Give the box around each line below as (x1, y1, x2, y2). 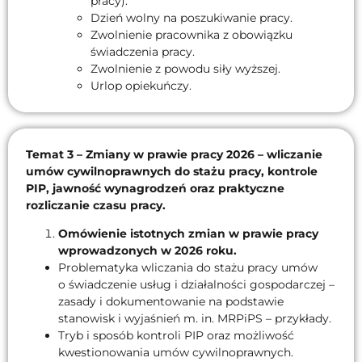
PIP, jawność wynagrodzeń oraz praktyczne (26, 181, 284, 196)
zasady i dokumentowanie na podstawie (58, 294, 284, 309)
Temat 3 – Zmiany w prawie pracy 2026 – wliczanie (26, 147, 322, 162)
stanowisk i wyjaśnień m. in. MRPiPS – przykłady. (58, 311, 331, 326)
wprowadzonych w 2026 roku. (58, 243, 237, 259)
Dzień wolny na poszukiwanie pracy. (90, 11, 293, 26)
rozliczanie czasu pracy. (26, 198, 166, 213)
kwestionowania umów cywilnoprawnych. (58, 345, 293, 360)
